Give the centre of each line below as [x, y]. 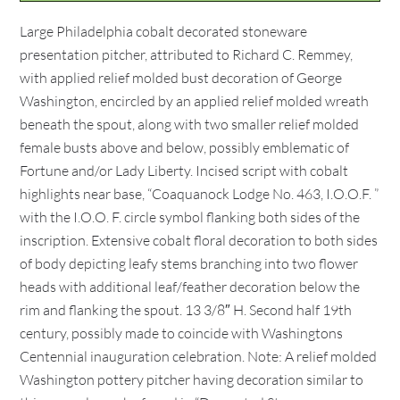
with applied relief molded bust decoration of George [181, 78]
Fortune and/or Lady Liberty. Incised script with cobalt [184, 171]
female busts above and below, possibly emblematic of [185, 147]
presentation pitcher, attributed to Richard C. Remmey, [187, 54]
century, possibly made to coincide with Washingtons [182, 333]
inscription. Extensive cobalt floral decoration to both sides [199, 240]
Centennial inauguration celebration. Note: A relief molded [199, 356]
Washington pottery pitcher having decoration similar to [192, 379]
